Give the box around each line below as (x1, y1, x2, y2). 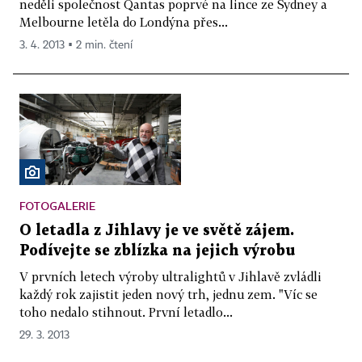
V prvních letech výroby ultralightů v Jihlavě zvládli (19, 268, 322, 284)
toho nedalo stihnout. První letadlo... (19, 304, 233, 319)
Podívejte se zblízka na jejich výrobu (19, 243, 295, 258)
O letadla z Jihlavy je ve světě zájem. (19, 223, 294, 238)
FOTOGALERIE (19, 198, 95, 213)
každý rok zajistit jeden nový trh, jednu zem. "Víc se (19, 286, 318, 301)
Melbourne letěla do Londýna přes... (19, 15, 228, 30)
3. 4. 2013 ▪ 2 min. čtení (19, 40, 133, 52)
